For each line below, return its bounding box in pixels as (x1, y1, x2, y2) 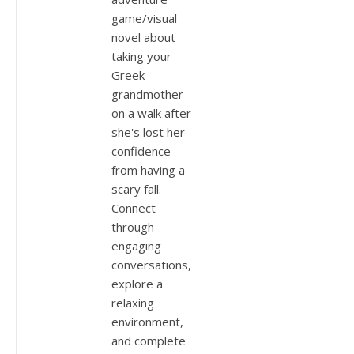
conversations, (111, 256, 191, 273)
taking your (111, 47, 171, 64)
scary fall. (111, 180, 161, 197)
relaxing (111, 294, 154, 311)
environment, (111, 313, 183, 330)
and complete (111, 332, 186, 348)
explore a (111, 275, 163, 292)
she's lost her (111, 123, 185, 140)
